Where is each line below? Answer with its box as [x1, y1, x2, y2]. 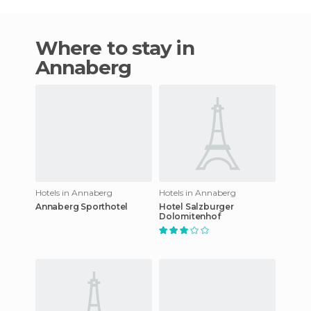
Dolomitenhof [159, 210, 221, 221]
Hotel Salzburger [159, 201, 234, 212]
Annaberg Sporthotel [35, 201, 128, 212]
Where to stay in [35, 35, 58, 60]
